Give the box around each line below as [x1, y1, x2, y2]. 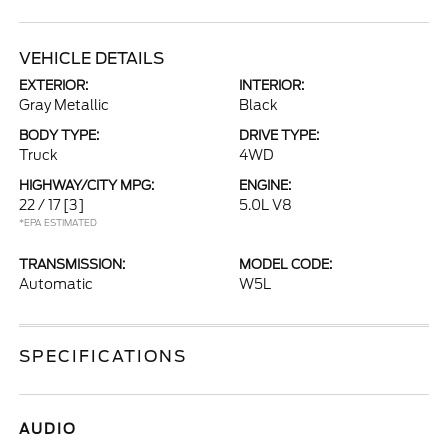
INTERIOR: [239, 78, 304, 93]
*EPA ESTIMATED [19, 217, 98, 228]
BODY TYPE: [19, 128, 100, 143]
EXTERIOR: [19, 78, 89, 93]
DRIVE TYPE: [239, 128, 319, 143]
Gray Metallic [19, 97, 110, 113]
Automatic [19, 276, 94, 292]
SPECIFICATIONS [19, 347, 188, 366]
